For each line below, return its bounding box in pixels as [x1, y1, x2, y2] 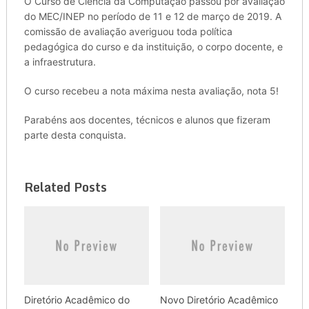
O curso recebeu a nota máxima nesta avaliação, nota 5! [23, 85, 279, 97]
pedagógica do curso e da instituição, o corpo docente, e [23, 41, 283, 53]
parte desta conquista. [23, 129, 126, 141]
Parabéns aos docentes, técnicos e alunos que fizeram [23, 114, 270, 126]
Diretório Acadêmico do [23, 293, 130, 306]
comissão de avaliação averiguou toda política [23, 26, 232, 38]
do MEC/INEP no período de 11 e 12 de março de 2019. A [23, 10, 281, 23]
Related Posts [23, 177, 107, 198]
